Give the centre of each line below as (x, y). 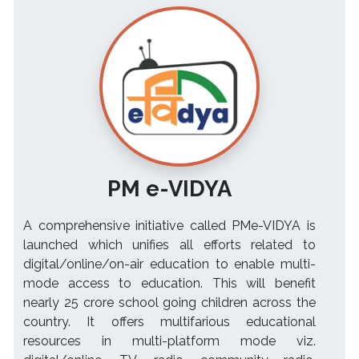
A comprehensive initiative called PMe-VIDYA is (169, 226)
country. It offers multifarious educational (169, 322)
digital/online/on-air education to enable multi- (169, 264)
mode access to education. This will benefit (169, 284)
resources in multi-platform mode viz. (169, 341)
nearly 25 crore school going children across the (169, 303)
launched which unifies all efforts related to (169, 245)
